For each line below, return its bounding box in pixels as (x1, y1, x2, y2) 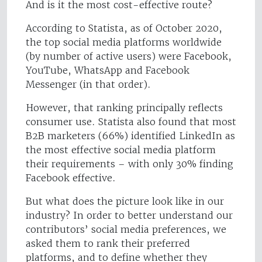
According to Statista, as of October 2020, (26, 22, 222, 35)
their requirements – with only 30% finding (26, 158, 233, 170)
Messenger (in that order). (26, 78, 154, 91)
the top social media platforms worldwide (26, 36, 222, 49)
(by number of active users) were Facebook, (26, 50, 232, 63)
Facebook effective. (26, 172, 116, 184)
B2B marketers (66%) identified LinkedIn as (26, 130, 235, 142)
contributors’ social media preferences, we (26, 223, 226, 236)
